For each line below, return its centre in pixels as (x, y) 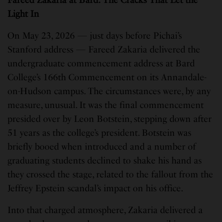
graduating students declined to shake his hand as (105, 161)
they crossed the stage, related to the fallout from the (111, 175)
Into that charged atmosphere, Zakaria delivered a (105, 210)
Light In (24, 14)
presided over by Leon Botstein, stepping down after (110, 119)
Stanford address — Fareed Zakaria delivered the (104, 50)
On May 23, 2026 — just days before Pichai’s (95, 36)
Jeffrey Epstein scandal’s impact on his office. (96, 189)
